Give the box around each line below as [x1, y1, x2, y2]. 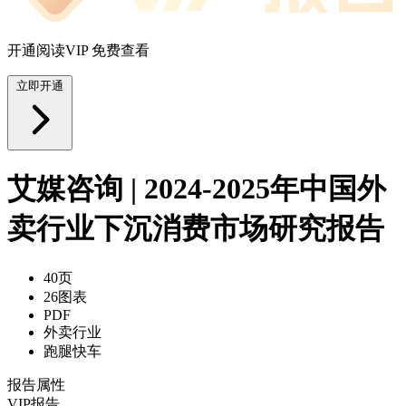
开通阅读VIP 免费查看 [7, 42, 150, 58]
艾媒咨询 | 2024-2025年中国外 [7, 172, 386, 206]
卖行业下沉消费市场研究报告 [7, 212, 384, 246]
